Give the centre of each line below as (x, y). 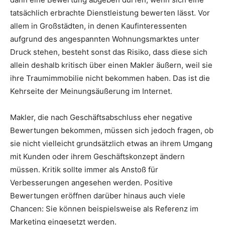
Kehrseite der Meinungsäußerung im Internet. (91, 91)
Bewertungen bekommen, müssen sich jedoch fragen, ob (112, 130)
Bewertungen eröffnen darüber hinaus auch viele (98, 195)
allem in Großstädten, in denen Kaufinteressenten (98, 26)
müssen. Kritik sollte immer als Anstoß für (84, 169)
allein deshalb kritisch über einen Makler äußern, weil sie (111, 65)
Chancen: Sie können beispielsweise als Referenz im (104, 208)
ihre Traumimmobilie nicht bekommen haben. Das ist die (110, 78)
